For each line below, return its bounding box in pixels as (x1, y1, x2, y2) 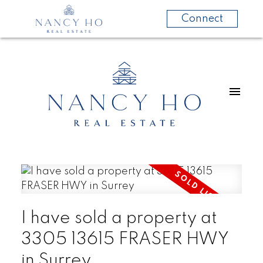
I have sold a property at (21, 209, 217, 227)
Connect (181, 14, 223, 24)
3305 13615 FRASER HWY (21, 230, 229, 248)
